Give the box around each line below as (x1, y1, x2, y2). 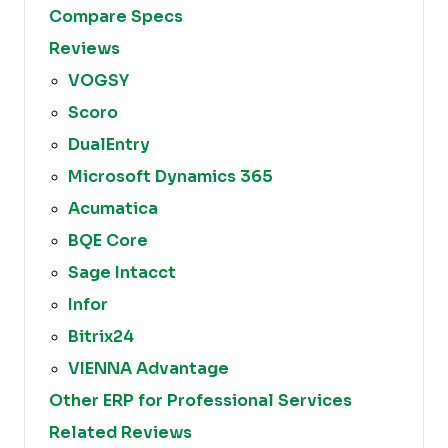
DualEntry (68, 136, 151, 153)
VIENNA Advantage (68, 360, 230, 377)
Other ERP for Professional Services (49, 392, 352, 409)
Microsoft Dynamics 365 (68, 168, 274, 185)
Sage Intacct (68, 264, 177, 281)
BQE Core (68, 232, 149, 249)
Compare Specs (49, 8, 183, 25)
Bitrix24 (68, 328, 135, 345)
